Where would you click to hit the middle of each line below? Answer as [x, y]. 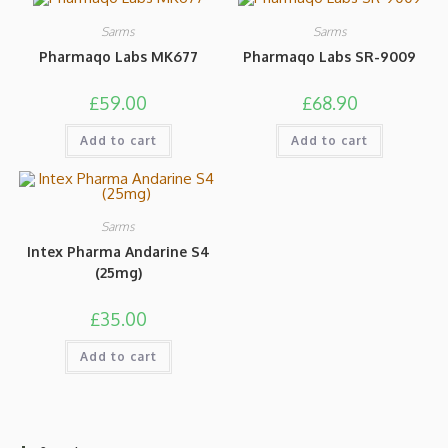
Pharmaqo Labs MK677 [118, 56]
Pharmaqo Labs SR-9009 [330, 56]
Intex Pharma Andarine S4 [118, 251]
